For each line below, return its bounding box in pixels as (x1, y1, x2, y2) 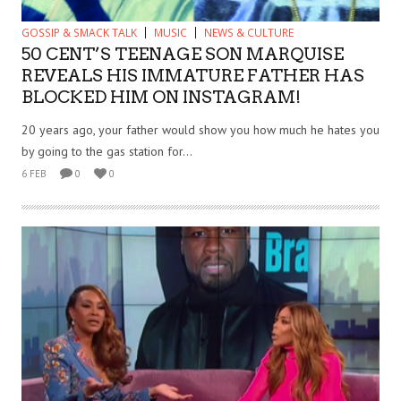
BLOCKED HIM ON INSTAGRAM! (21, 86, 301, 107)
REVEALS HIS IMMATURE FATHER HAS (21, 64, 364, 86)
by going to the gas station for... (21, 142, 192, 159)
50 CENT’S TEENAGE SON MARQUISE (21, 43, 344, 64)
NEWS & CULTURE (204, 24, 294, 40)
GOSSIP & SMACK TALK (21, 24, 137, 40)
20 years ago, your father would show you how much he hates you (21, 121, 380, 138)
